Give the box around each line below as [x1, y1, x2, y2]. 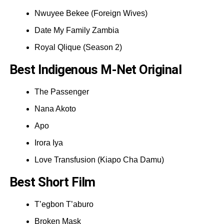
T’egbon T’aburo [34, 199, 93, 208]
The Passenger [34, 87, 89, 96]
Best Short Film [9, 174, 95, 189]
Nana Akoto [34, 104, 76, 113]
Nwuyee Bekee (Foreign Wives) [34, 8, 147, 17]
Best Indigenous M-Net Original [9, 61, 182, 77]
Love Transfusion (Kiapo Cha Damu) [34, 155, 164, 164]
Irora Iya [34, 138, 63, 147]
